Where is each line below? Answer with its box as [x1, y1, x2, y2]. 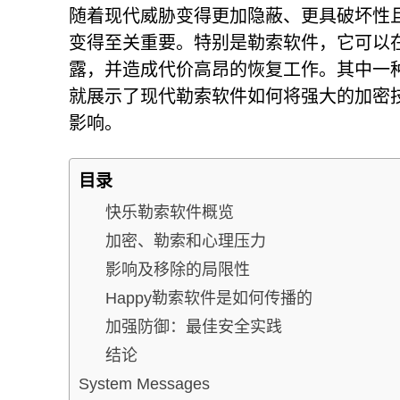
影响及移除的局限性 [105, 260, 250, 279]
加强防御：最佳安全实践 [105, 317, 282, 336]
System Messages [79, 374, 210, 393]
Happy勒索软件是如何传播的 [105, 288, 312, 307]
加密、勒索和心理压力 [105, 231, 266, 250]
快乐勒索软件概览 [105, 203, 234, 221]
